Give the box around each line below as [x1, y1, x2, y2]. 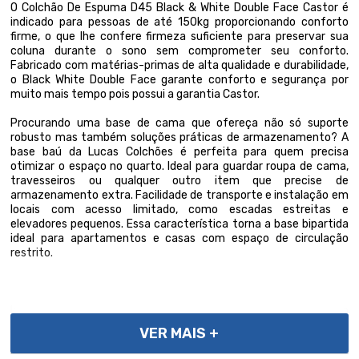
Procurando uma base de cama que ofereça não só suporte [10, 116, 349, 130]
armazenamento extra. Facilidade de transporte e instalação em [10, 188, 349, 202]
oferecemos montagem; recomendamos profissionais [10, 318, 349, 332]
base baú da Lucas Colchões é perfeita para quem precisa [10, 145, 349, 159]
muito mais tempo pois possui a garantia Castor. [10, 87, 260, 101]
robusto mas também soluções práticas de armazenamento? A [10, 131, 349, 144]
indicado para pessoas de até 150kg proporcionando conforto [10, 15, 349, 29]
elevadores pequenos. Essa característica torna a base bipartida [10, 217, 349, 231]
